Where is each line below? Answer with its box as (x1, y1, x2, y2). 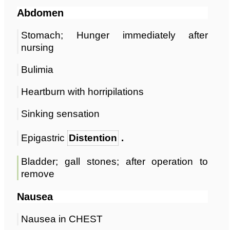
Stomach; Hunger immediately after (21, 29, 208, 41)
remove (21, 168, 54, 179)
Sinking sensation (21, 108, 100, 120)
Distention (69, 132, 117, 143)
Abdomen (17, 7, 64, 18)
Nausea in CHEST (21, 214, 103, 225)
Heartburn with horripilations (21, 86, 144, 98)
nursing (21, 42, 54, 53)
